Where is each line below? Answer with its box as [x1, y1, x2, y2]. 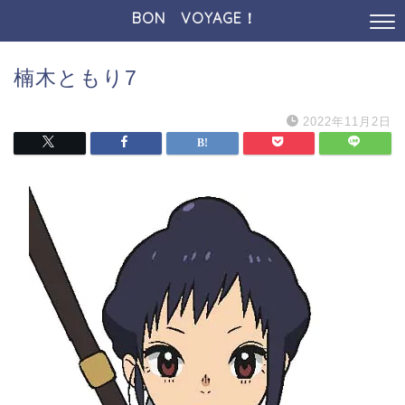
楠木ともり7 [14, 66, 137, 89]
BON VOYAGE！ [132, 9, 273, 27]
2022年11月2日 [303, 115, 391, 128]
